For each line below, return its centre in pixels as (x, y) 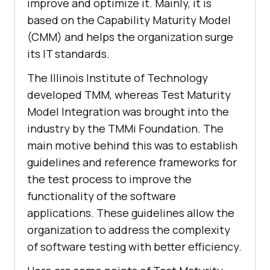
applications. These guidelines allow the (131, 213)
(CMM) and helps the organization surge (130, 37)
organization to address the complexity (129, 230)
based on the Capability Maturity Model (129, 20)
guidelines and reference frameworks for (132, 162)
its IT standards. (68, 54)
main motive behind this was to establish (132, 146)
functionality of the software (102, 196)
